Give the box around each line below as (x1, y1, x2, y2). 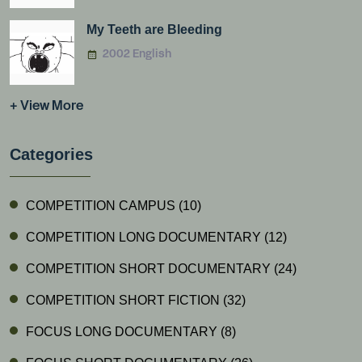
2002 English (103, 49, 171, 60)
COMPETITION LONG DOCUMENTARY (26, 230, 264, 244)
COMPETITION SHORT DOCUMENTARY (26, 262, 274, 276)
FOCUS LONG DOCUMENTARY (26, 325, 221, 339)
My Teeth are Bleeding (86, 23, 222, 36)
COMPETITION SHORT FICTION (26, 293, 223, 307)
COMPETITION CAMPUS (26, 199, 179, 213)
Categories (10, 145, 93, 163)
